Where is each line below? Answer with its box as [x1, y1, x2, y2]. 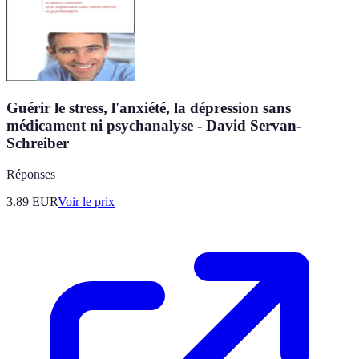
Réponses [6, 167, 55, 181]
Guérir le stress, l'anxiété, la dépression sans [6, 99, 291, 116]
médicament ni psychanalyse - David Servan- [6, 116, 301, 134]
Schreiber [6, 134, 69, 151]
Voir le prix [58, 194, 115, 208]
